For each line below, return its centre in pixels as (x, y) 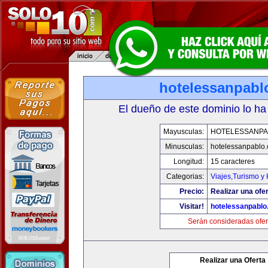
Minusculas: (185, 147)
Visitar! (192, 206)
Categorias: (185, 176)
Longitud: (189, 162)
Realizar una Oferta (233, 260)
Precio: (192, 191)
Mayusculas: (184, 132)
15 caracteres (233, 162)
